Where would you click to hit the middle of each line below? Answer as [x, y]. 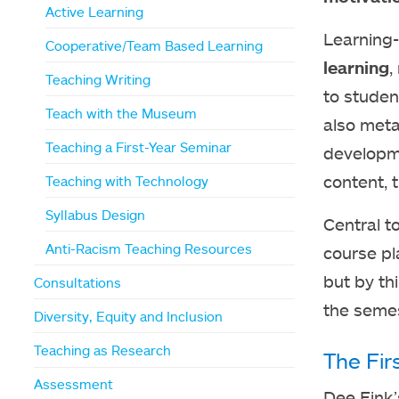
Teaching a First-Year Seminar [139, 147]
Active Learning [95, 11]
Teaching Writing [98, 79]
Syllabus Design [96, 214]
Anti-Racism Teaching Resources [149, 248]
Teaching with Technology [127, 180]
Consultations [77, 282]
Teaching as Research [102, 350]
